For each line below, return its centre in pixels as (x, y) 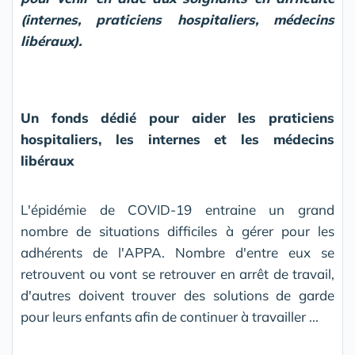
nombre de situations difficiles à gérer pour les (177, 231)
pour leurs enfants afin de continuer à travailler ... (170, 317)
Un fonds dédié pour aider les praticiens (177, 118)
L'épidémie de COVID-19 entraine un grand (177, 210)
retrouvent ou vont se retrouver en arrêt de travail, (177, 274)
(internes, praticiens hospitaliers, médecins (177, 20)
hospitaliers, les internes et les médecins (177, 139)
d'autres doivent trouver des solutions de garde (177, 296)
